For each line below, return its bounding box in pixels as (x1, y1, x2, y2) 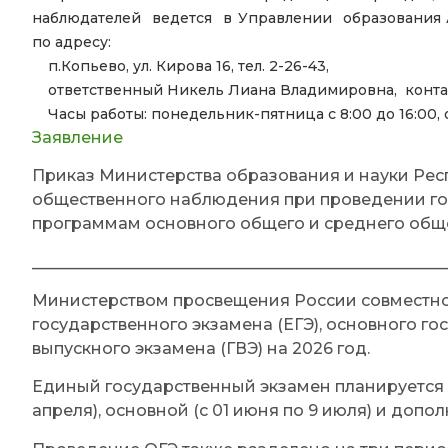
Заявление (32, 127, 123, 147)
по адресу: (32, 32, 111, 51)
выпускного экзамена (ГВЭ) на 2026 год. (32, 338, 370, 358)
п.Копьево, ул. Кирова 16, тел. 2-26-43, (48, 56, 329, 75)
